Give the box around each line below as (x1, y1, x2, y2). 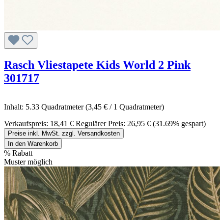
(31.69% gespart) (153, 119, 206, 128)
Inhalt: (4, 102, 26, 111)
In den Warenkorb (8, 139, 58, 147)
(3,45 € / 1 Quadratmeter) (85, 102, 164, 111)
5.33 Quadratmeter (26, 102, 85, 111)
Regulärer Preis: (76, 119, 125, 128)
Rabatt (12, 148, 32, 157)
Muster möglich (4, 157, 53, 166)
